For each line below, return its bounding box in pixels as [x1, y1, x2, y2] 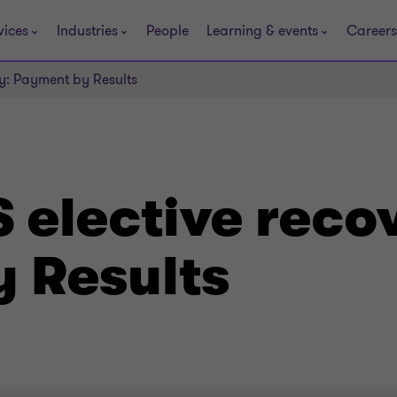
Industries [57, 20, 118, 41]
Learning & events [206, 20, 318, 41]
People [146, 20, 189, 41]
